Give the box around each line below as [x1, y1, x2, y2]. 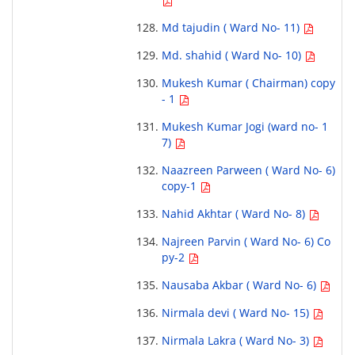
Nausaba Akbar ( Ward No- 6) [161, 277, 319, 293]
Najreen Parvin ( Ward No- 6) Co [161, 234, 330, 250]
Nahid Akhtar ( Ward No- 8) [161, 206, 308, 222]
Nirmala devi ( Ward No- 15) [161, 305, 312, 321]
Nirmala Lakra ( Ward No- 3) [161, 333, 312, 349]
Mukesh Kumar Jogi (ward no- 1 [161, 119, 328, 135]
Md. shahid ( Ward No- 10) [161, 48, 304, 63]
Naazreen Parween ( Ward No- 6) [161, 162, 335, 178]
